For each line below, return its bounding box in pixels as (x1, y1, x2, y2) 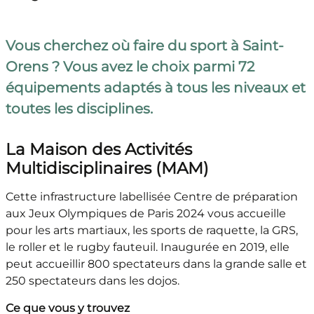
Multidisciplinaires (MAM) (5, 158, 209, 179)
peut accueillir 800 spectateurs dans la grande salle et (5, 257, 307, 271)
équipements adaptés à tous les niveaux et (5, 79, 306, 97)
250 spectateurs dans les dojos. (5, 274, 179, 288)
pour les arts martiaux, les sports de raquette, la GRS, (5, 224, 298, 238)
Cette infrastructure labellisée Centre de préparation (5, 190, 298, 204)
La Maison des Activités (5, 139, 192, 160)
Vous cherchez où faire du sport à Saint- (5, 37, 284, 55)
